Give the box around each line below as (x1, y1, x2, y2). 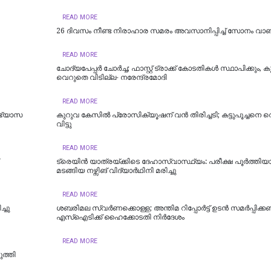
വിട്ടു (56, 120, 71, 129)
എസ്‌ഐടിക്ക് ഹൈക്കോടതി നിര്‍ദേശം (56, 213, 184, 222)
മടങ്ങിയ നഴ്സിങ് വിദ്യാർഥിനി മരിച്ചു (56, 166, 176, 175)
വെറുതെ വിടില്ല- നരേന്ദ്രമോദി (56, 73, 167, 82)
